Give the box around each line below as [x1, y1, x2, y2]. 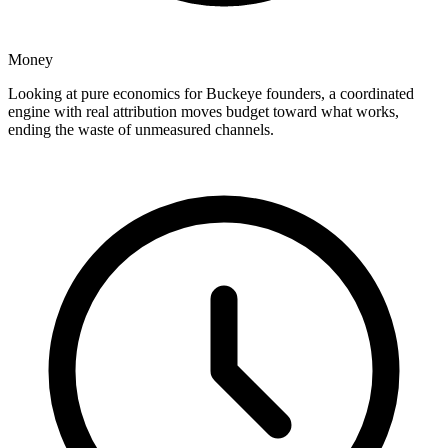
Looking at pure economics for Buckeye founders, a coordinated [8, 85, 414, 103]
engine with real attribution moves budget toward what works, [8, 103, 399, 121]
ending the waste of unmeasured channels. [8, 121, 274, 139]
